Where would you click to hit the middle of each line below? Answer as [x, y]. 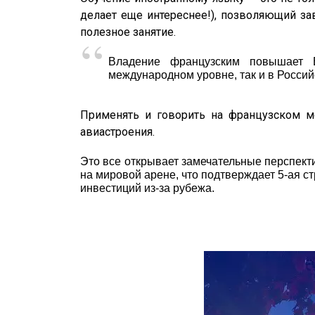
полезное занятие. [128, 32]
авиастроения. [117, 131]
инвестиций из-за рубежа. [147, 188]
